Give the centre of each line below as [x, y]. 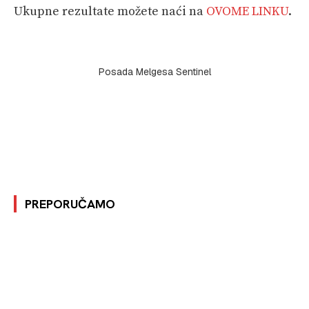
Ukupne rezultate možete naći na [110, 11]
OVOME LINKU [247, 11]
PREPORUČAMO [70, 203]
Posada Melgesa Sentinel [154, 71]
